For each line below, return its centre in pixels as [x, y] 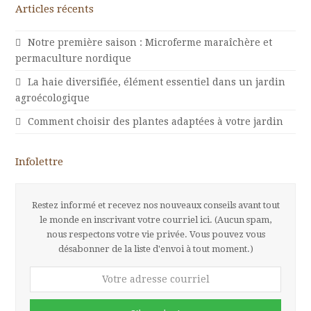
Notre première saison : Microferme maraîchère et [150, 42]
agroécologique [53, 98]
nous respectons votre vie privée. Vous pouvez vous [155, 234]
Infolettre [40, 161]
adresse [48, 289]
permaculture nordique [74, 58]
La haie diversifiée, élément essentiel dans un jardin [157, 82]
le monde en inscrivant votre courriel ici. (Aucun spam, [155, 219]
